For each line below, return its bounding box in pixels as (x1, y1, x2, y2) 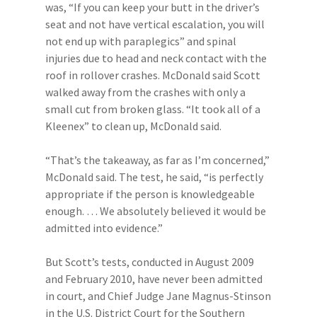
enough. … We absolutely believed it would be (45, 204, 266, 218)
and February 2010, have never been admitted (45, 272, 263, 286)
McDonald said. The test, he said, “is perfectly (45, 170, 263, 184)
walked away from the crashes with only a (45, 85, 246, 99)
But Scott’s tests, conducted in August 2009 (45, 255, 254, 269)
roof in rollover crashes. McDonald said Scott (45, 68, 260, 82)
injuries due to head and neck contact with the (45, 51, 267, 65)
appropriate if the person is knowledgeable (45, 187, 255, 201)
